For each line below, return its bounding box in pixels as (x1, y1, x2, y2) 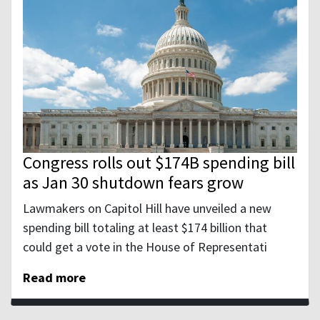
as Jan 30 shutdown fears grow (23, 171, 244, 194)
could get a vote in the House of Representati (23, 238, 267, 255)
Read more (23, 269, 86, 286)
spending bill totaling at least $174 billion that (23, 219, 267, 236)
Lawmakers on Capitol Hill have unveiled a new (23, 199, 271, 216)
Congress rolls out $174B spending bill (23, 151, 295, 174)
